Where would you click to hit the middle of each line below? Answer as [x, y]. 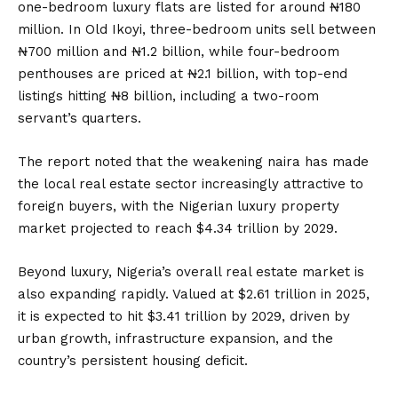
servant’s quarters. [80, 118]
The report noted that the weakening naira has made [193, 162]
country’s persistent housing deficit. [133, 361]
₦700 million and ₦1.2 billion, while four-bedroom [179, 52]
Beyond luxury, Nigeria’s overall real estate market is [191, 272]
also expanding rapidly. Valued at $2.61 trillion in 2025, [194, 294]
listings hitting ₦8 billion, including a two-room [168, 96]
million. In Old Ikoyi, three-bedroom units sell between [197, 29]
